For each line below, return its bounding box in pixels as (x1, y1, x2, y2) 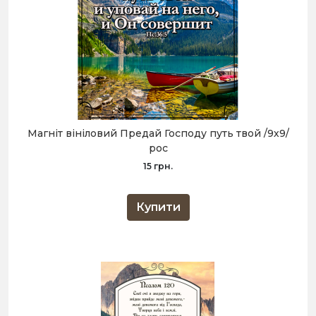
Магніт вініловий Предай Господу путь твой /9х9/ (27, 127, 289, 140)
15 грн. (143, 161, 173, 172)
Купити (135, 200, 181, 214)
